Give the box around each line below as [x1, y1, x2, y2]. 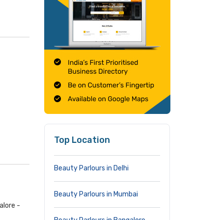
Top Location [54, 135, 110, 145]
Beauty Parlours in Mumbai [54, 190, 138, 198]
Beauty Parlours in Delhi [54, 164, 129, 172]
